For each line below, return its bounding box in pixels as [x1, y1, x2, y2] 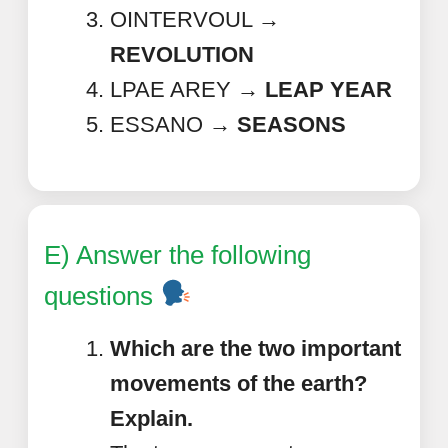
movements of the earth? [110, 370, 367, 396]
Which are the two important [110, 335, 401, 361]
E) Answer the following [44, 239, 311, 270]
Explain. [110, 405, 193, 431]
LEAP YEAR [265, 76, 392, 102]
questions [44, 280, 160, 311]
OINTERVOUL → [110, 6, 280, 32]
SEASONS [237, 111, 346, 137]
